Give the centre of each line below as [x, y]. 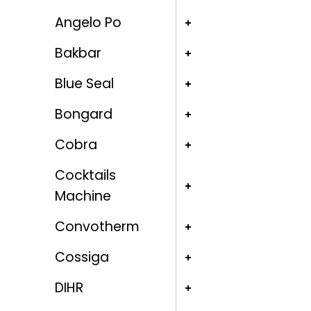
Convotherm [97, 227]
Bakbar [78, 53]
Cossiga [82, 258]
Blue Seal [84, 84]
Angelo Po [88, 23]
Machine [83, 196]
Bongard [83, 115]
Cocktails [85, 176]
